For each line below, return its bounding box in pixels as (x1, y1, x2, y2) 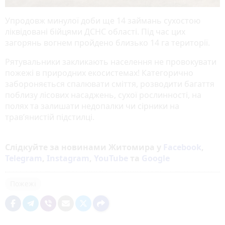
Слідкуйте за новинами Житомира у (5, 142, 163, 153)
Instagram (47, 153, 89, 164)
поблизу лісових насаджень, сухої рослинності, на (5, 89, 201, 101)
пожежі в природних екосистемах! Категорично (5, 67, 193, 79)
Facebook (163, 142, 201, 153)
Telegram (5, 153, 42, 164)
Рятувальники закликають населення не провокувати (5, 56, 216, 68)
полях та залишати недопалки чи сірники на (5, 100, 179, 112)
